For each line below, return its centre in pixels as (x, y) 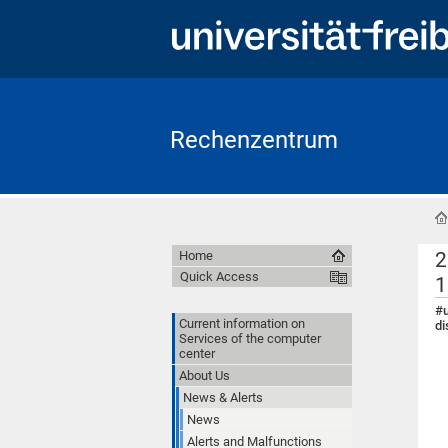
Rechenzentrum (254, 139)
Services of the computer (250, 338)
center (197, 353)
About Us (204, 375)
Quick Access (219, 276)
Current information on (242, 323)
